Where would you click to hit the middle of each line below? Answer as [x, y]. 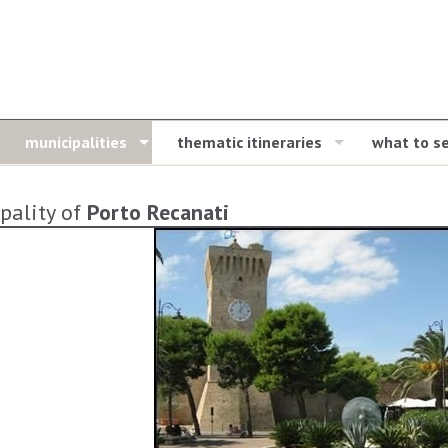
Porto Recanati [158, 212]
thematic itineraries [249, 142]
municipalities [76, 142]
